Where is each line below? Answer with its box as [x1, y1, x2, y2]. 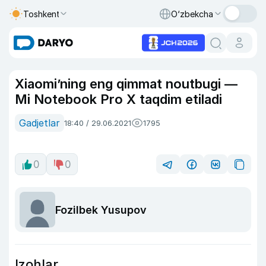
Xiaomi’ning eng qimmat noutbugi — [15, 76, 237, 91]
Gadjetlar [19, 117, 60, 129]
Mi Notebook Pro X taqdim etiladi [15, 91, 222, 107]
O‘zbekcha [171, 8, 213, 19]
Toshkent [23, 8, 60, 19]
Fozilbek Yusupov [55, 203, 147, 216]
